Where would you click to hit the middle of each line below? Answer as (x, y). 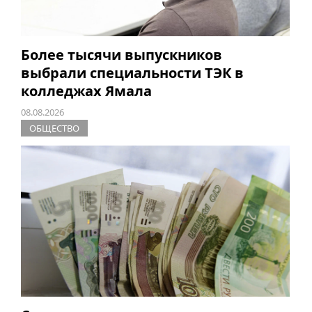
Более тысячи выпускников (121, 55)
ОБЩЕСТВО (54, 128)
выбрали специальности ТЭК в (132, 73)
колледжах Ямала (86, 91)
